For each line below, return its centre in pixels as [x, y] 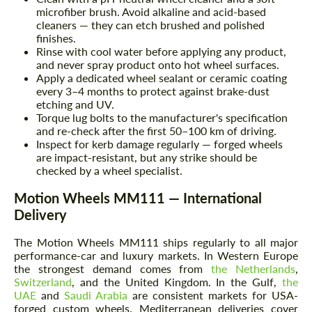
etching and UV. [75, 104]
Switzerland [43, 281]
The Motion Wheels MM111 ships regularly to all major [156, 242]
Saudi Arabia [96, 295]
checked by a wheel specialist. [109, 170]
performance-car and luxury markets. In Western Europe [156, 255]
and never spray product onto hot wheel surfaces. [158, 64]
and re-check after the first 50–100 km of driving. [156, 130]
